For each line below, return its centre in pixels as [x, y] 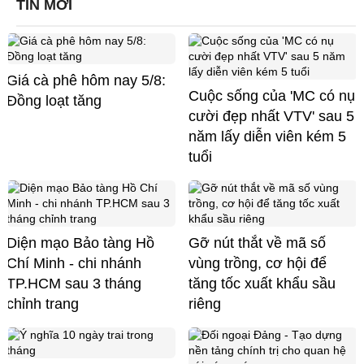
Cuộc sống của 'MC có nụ [272, 96]
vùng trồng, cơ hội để [258, 264]
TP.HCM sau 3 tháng [74, 284]
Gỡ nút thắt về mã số [257, 243]
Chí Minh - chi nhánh [74, 264]
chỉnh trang [43, 304]
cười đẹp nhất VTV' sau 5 [271, 117]
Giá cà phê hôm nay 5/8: [86, 81]
